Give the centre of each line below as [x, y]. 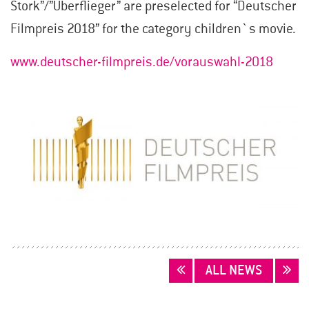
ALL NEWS [234, 270]
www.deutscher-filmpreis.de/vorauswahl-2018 [142, 62]
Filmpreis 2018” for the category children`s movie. [153, 29]
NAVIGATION [47, 287]
